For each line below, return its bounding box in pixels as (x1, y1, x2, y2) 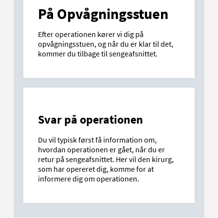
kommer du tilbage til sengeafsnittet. (38, 49, 158, 59)
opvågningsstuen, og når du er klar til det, (38, 39, 173, 49)
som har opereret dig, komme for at (38, 164, 154, 174)
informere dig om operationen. (38, 174, 139, 184)
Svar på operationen (38, 112, 143, 127)
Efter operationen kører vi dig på (38, 29, 144, 39)
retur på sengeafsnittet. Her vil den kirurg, (38, 154, 174, 164)
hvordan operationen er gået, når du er (38, 145, 165, 155)
